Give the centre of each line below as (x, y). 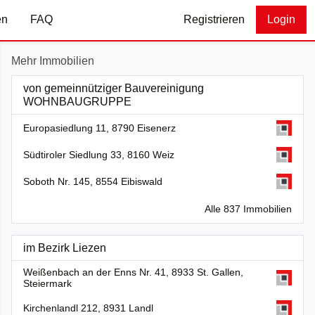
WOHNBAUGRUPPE (77, 101)
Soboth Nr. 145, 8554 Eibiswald (93, 181)
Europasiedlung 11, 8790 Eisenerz (99, 128)
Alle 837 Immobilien (248, 208)
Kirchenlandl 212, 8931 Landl (88, 308)
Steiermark (47, 283)
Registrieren (214, 20)
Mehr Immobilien (53, 60)
